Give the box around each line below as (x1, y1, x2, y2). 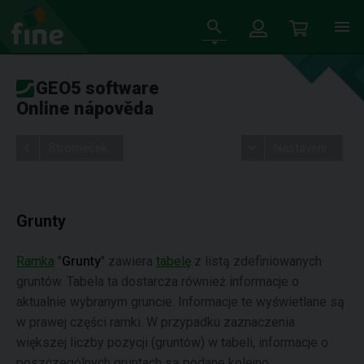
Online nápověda (16, 98, 154, 119)
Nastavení (273, 141, 327, 155)
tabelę (156, 253, 191, 269)
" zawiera (101, 253, 156, 269)
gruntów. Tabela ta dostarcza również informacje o (16, 274, 299, 289)
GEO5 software (36, 78, 159, 98)
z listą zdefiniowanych (191, 253, 322, 269)
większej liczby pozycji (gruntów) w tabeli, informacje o (16, 335, 328, 350)
